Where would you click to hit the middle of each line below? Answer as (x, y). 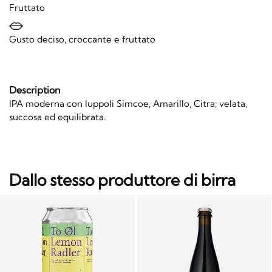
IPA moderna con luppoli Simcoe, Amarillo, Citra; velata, (128, 103)
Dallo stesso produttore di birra (122, 180)
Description (35, 90)
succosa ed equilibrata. (57, 117)
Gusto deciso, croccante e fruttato (82, 39)
